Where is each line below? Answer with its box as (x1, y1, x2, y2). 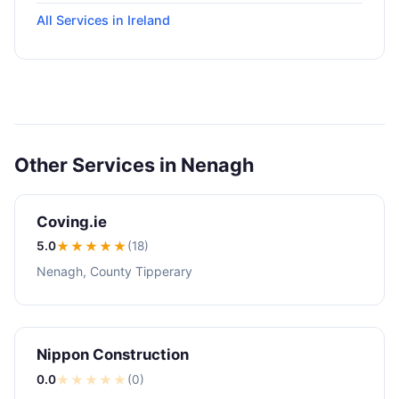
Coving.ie (37, 212, 107, 231)
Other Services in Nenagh (14, 152, 254, 176)
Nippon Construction (37, 346, 189, 364)
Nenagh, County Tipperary (37, 263, 192, 279)
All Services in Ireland (37, 12, 170, 28)
